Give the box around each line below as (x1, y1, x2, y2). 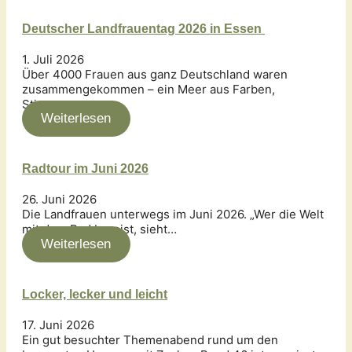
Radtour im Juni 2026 (22, 162, 148, 176)
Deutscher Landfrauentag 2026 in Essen (22, 21, 265, 35)
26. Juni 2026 (22, 192, 97, 207)
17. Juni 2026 (22, 317, 94, 332)
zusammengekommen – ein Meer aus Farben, (22, 81, 275, 97)
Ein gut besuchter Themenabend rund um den (22, 332, 278, 347)
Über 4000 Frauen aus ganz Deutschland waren (22, 66, 288, 82)
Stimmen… (22, 96, 81, 112)
